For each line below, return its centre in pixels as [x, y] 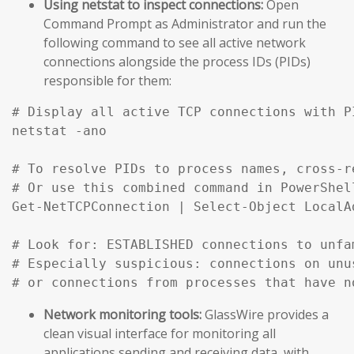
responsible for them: [107, 81]
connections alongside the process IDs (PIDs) [177, 62]
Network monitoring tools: [122, 315]
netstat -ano [59, 131]
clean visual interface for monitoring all [160, 334]
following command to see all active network [175, 43]
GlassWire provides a [265, 315]
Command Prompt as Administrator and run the [185, 24]
